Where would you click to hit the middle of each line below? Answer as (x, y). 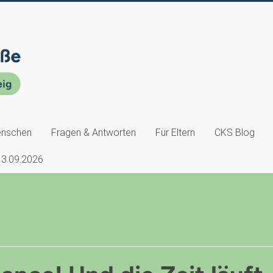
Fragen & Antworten (94, 133)
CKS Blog (235, 133)
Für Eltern (175, 133)
